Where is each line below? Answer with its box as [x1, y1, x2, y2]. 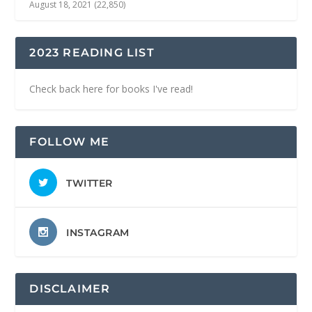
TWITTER [66, 176, 113, 189]
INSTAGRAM [66, 226, 130, 239]
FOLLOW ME [29, 134, 110, 148]
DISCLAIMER [29, 281, 111, 295]
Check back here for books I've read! [29, 81, 194, 95]
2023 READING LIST [29, 45, 155, 59]
